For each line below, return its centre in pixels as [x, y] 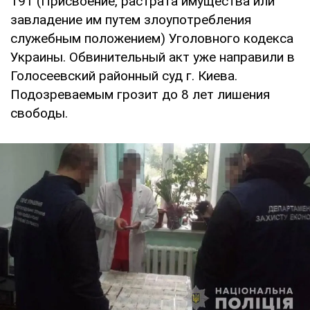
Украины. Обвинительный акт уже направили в [153, 57]
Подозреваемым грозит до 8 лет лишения [140, 95]
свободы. [39, 113]
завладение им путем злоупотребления [131, 20]
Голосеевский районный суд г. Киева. [124, 76]
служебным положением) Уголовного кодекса [152, 39]
